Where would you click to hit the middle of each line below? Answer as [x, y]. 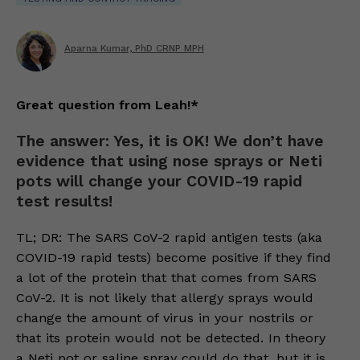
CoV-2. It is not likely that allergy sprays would [165, 298]
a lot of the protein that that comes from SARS [166, 278]
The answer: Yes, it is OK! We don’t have [170, 141]
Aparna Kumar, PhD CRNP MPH [134, 48]
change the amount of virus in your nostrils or [165, 318]
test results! [64, 201]
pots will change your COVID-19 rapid [159, 181]
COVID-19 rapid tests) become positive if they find [174, 258]
